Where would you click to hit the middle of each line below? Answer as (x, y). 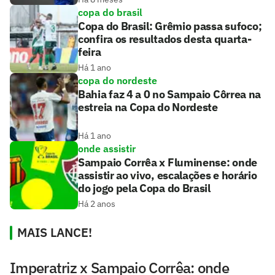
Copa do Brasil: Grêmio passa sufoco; (170, 26)
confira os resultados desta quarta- (165, 39)
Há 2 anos (97, 204)
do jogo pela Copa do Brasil (144, 188)
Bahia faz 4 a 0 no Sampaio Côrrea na (170, 95)
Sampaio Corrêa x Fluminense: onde (168, 163)
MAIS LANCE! (55, 233)
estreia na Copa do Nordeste (148, 107)
